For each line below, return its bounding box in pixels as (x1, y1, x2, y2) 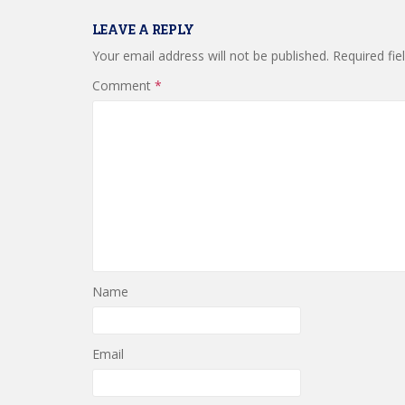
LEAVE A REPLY (92, 21, 194, 38)
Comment (92, 77, 155, 94)
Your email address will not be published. (92, 47, 329, 64)
